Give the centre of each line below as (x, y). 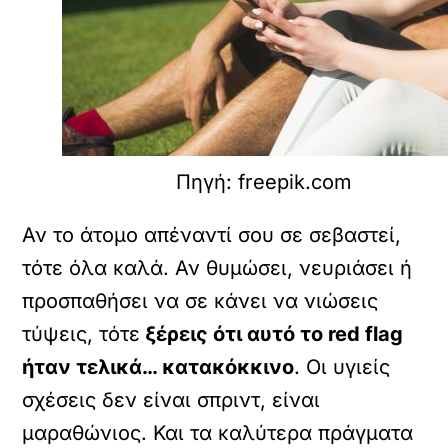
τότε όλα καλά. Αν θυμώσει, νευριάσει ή (217, 267)
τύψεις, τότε (81, 333)
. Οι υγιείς (342, 366)
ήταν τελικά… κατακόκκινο (158, 366)
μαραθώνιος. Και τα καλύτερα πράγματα (218, 432)
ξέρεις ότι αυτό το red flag (272, 333)
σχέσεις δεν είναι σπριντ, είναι (171, 399)
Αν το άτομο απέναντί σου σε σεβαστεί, (212, 234)
